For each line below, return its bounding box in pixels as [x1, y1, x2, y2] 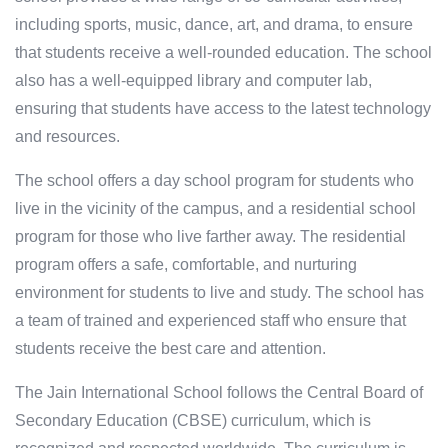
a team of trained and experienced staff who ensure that [15, 312, 406, 330]
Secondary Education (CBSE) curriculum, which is [15, 412, 371, 430]
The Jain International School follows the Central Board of [15, 384, 423, 402]
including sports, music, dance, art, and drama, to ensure [15, 16, 413, 34]
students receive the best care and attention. [15, 340, 326, 358]
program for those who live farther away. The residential [15, 228, 406, 246]
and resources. [15, 128, 120, 146]
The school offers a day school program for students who [15, 172, 414, 190]
